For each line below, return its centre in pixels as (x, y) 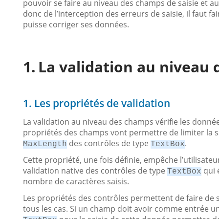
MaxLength (45, 144)
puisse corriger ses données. (76, 24)
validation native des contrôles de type (95, 171)
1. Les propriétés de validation (97, 103)
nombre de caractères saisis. (76, 181)
